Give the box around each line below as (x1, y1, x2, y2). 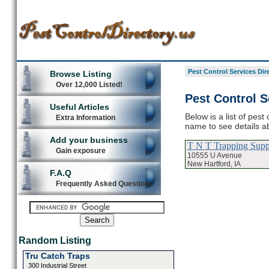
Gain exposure (55, 147, 106, 155)
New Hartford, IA (187, 159, 241, 168)
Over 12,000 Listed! (55, 80, 122, 89)
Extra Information (55, 113, 115, 122)
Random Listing (18, 235, 91, 246)
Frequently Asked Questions (55, 180, 153, 188)
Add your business (49, 135, 128, 145)
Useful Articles (49, 102, 109, 112)
